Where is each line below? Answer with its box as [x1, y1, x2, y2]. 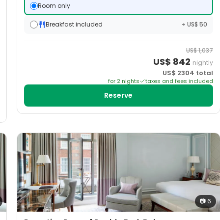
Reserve [104, 90, 133, 101]
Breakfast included [46, 20, 103, 29]
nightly [192, 58, 213, 67]
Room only [38, 1, 70, 10]
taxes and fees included [145, 77, 213, 85]
